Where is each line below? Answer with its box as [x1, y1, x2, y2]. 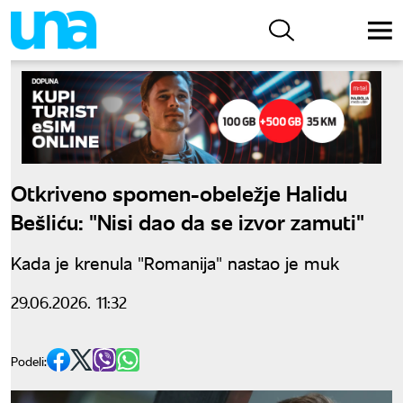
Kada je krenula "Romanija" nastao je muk [11, 249, 339, 274]
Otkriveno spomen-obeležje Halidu [11, 176, 347, 207]
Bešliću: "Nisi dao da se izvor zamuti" [11, 205, 364, 236]
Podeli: [11, 352, 47, 370]
